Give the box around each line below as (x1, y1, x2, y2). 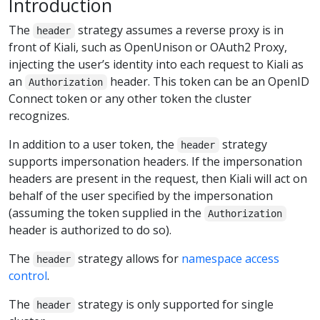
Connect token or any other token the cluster (9, 90, 251, 106)
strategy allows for (74, 250, 181, 266)
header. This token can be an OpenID (106, 73, 309, 89)
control (9, 267, 47, 284)
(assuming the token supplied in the (9, 204, 204, 221)
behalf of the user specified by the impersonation (9, 187, 273, 204)
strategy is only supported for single (74, 296, 274, 312)
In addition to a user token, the (9, 136, 177, 152)
